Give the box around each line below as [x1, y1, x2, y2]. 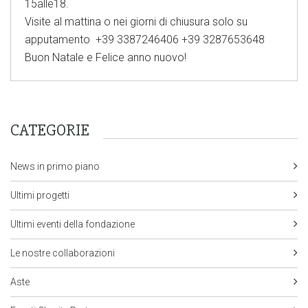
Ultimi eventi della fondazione [10, 219, 135, 230]
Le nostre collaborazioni [10, 247, 115, 258]
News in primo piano [10, 161, 100, 172]
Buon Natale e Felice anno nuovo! [25, 51, 186, 64]
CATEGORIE [10, 120, 89, 140]
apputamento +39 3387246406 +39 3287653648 [25, 33, 265, 46]
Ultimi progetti [10, 190, 69, 201]
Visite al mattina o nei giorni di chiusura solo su [25, 15, 247, 28]
